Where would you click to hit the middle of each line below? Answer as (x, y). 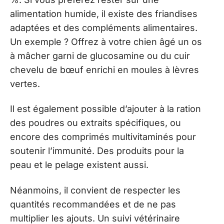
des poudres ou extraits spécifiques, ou (95, 123)
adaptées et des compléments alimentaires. (104, 27)
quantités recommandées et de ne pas (93, 204)
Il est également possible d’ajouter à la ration (105, 109)
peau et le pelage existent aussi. (79, 165)
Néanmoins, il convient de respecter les (95, 190)
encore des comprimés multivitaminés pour (103, 137)
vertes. (25, 83)
